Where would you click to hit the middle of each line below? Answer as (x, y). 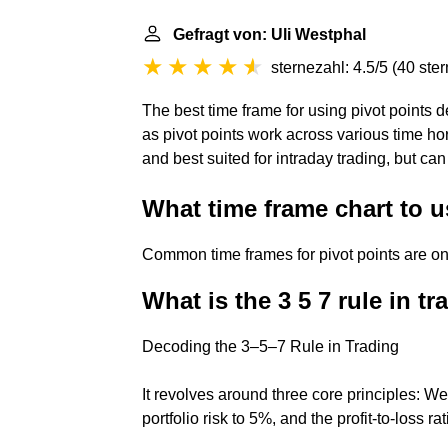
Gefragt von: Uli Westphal (269, 34)
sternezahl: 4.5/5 (329, 67)
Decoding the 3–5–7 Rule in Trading (270, 346)
